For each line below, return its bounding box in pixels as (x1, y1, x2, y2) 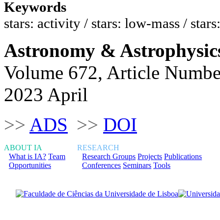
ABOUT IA (4, 143, 42, 152)
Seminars (123, 161, 152, 169)
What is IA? (9, 152, 46, 161)
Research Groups (82, 152, 136, 161)
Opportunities (9, 161, 51, 169)
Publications (164, 152, 202, 161)
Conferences (82, 161, 121, 169)
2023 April (4, 83, 88, 105)
